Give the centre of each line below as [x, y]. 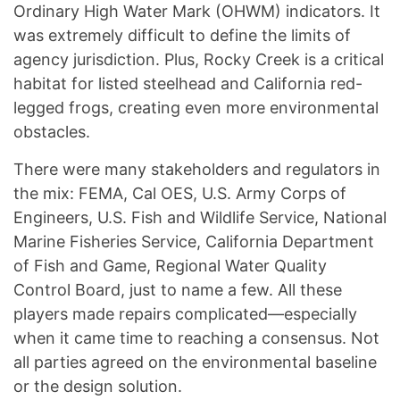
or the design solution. [98, 387]
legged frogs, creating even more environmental [196, 108]
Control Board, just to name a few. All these [178, 290]
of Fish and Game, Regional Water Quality [170, 266]
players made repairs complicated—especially [185, 314]
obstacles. [52, 132]
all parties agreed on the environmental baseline [195, 362]
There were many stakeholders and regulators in [197, 170]
